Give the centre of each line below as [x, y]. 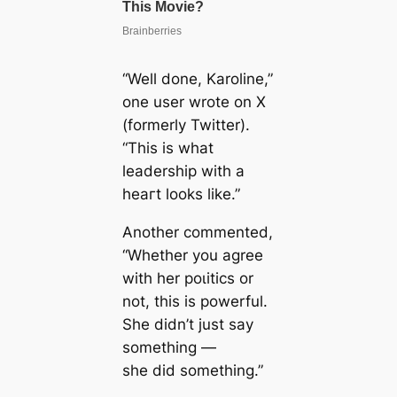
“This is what [167, 148]
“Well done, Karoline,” [197, 79]
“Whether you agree [192, 255]
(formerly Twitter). [186, 125]
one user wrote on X [194, 102]
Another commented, [197, 232]
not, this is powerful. [195, 301]
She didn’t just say [187, 324]
